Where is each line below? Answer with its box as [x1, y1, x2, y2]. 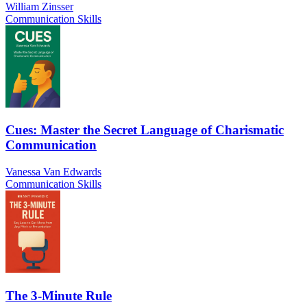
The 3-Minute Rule [5, 288, 112, 303]
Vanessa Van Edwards [5, 166, 101, 178]
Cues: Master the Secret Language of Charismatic [5, 123, 284, 138]
